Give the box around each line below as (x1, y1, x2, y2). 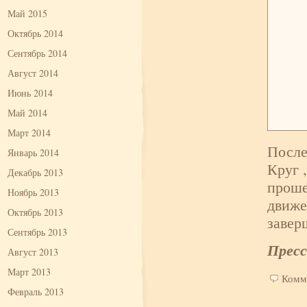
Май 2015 (8, 7, 47, 20)
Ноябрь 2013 (8, 186, 59, 199)
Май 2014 (8, 106, 47, 119)
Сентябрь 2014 (8, 47, 67, 60)
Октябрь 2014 (8, 27, 63, 40)
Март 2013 (8, 265, 51, 278)
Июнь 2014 (8, 86, 53, 99)
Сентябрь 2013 (8, 225, 67, 238)
